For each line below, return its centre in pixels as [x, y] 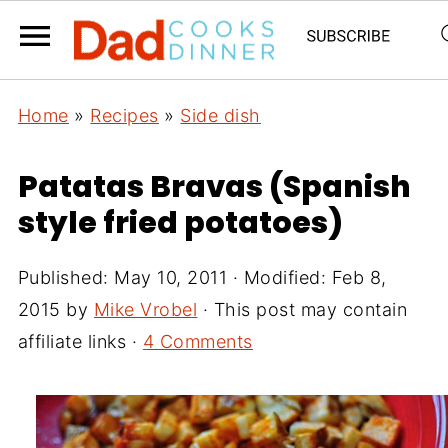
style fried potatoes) [180, 223]
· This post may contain [302, 309]
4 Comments [197, 341]
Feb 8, [359, 277]
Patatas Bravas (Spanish [214, 187]
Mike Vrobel [145, 309]
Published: [66, 277]
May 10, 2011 [171, 277]
